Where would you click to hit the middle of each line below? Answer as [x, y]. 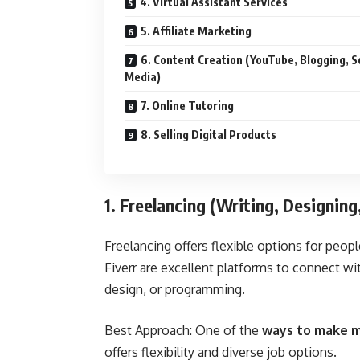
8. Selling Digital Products [209, 134]
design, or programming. [175, 289]
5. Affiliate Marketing [196, 31]
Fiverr [121, 267]
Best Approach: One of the [183, 330]
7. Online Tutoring [187, 105]
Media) [143, 76]
